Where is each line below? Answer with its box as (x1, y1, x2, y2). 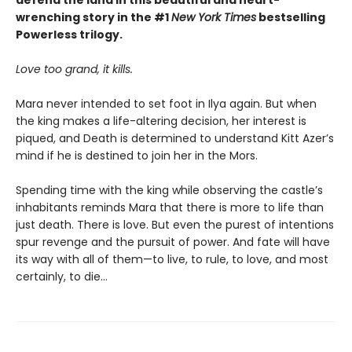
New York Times (171, 9, 256, 25)
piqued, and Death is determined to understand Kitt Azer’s (16, 130, 334, 146)
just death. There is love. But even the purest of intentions (16, 216, 334, 233)
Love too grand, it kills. (16, 60, 133, 77)
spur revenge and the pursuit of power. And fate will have (16, 233, 330, 250)
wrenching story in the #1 (16, 9, 171, 25)
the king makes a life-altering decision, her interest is (16, 112, 306, 129)
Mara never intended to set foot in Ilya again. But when (16, 95, 317, 112)
